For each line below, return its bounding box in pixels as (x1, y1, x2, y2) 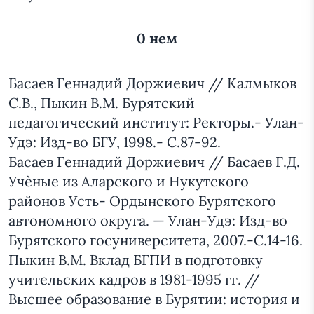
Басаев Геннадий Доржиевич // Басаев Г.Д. (8, 153, 300, 171)
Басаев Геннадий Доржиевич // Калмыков (8, 74, 296, 93)
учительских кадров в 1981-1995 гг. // (8, 271, 260, 289)
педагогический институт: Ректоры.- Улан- (8, 114, 304, 132)
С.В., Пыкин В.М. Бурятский (8, 94, 195, 112)
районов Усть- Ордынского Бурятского (8, 192, 276, 210)
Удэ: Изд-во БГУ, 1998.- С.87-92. (8, 133, 221, 151)
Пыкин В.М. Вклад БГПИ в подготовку (8, 251, 263, 269)
